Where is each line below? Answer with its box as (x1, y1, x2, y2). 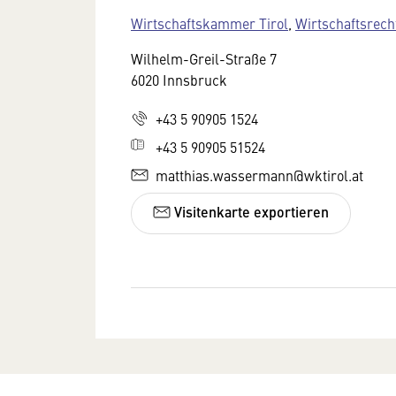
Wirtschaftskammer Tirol (131, 12, 288, 33)
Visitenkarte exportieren (171, 202, 329, 223)
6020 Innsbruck (131, 69, 227, 89)
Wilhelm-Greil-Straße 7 (131, 48, 277, 68)
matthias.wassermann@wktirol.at (156, 164, 363, 185)
